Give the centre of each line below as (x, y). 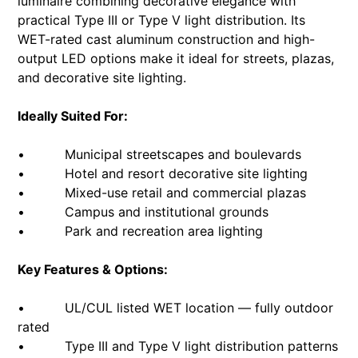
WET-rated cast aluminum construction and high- (167, 39)
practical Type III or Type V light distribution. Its (162, 20)
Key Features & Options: (93, 269)
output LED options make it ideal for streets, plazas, (176, 58)
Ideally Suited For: (73, 115)
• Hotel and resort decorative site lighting (163, 173)
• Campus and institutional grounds (143, 211)
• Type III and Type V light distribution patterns (178, 346)
